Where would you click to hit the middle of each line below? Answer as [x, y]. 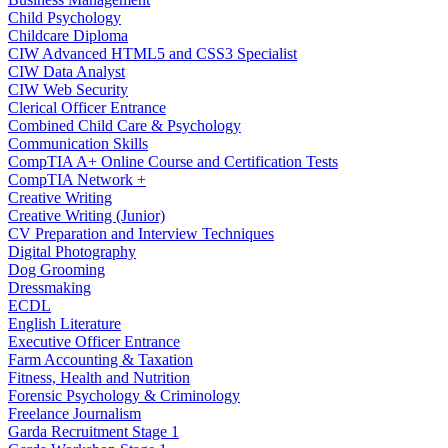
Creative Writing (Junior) [86, 216]
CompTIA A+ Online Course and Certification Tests [173, 162]
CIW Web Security [68, 90]
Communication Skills [78, 144]
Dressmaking [49, 288]
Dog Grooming [56, 270]
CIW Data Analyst [66, 72]
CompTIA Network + [77, 180]
